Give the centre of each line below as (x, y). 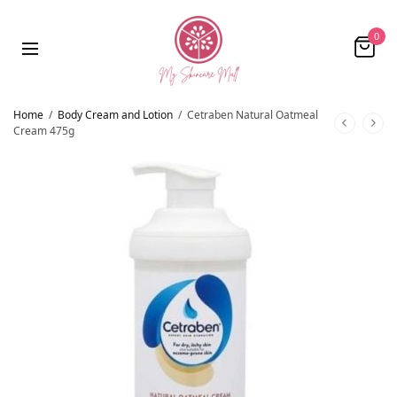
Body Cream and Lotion (115, 115)
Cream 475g (44, 131)
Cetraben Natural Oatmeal (251, 115)
